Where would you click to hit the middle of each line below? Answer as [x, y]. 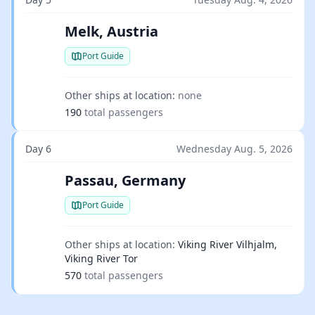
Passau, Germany [125, 180]
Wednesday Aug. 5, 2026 [234, 149]
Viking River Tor [101, 258]
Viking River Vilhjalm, [227, 244]
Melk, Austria [111, 31]
